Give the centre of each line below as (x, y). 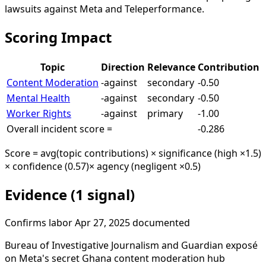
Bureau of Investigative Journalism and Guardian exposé (131, 245)
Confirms (26, 222)
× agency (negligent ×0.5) (145, 166)
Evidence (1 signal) (70, 194)
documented (161, 222)
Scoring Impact (58, 37)
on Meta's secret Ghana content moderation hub (115, 258)
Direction (123, 67)
